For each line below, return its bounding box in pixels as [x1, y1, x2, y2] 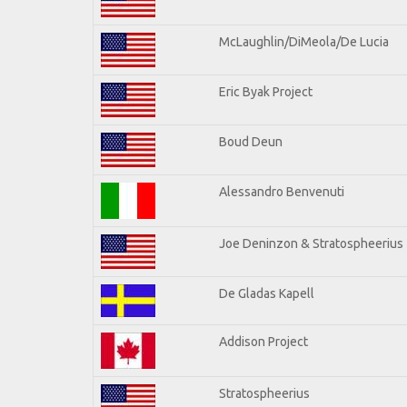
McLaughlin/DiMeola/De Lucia [219, 34, 389, 49]
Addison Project [219, 333, 308, 349]
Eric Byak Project [219, 84, 313, 99]
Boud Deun [219, 134, 283, 149]
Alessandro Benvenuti [219, 184, 344, 199]
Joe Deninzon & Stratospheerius [219, 235, 403, 251]
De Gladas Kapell [219, 285, 314, 301]
